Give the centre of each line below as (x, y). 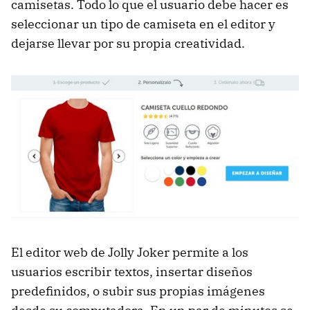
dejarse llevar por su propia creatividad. (128, 43)
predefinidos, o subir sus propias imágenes (138, 291)
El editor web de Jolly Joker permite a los (130, 252)
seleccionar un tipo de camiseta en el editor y (143, 24)
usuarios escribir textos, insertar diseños (132, 271)
